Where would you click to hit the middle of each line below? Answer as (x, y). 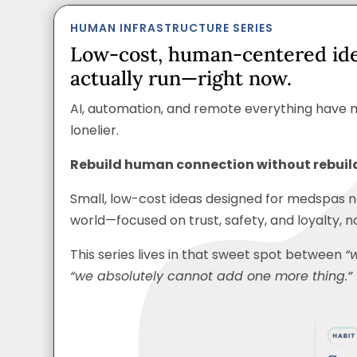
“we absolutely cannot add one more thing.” (212, 276)
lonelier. (95, 130)
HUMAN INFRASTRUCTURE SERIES (172, 27)
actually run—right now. (181, 78)
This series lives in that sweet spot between (208, 254)
